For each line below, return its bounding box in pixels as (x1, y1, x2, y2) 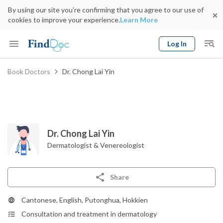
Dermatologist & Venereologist (47, 140, 144, 149)
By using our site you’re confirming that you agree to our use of (8, 5, 204, 14)
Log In (167, 39, 187, 48)
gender (169, 83, 193, 93)
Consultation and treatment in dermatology (21, 210, 157, 218)
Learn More (120, 15, 158, 24)
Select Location (62, 90, 111, 99)
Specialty (8, 90, 36, 99)
